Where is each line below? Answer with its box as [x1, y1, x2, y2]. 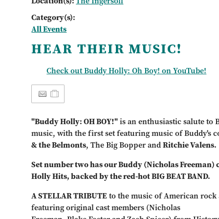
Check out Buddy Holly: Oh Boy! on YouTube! [46, 66, 207, 76]
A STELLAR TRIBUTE [31, 191, 108, 201]
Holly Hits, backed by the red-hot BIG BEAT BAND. [31, 171, 211, 181]
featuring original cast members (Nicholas [31, 202, 181, 213]
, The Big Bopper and [86, 140, 163, 150]
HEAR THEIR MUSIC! [31, 39, 183, 58]
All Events [31, 24, 67, 34]
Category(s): [31, 12, 76, 22]
